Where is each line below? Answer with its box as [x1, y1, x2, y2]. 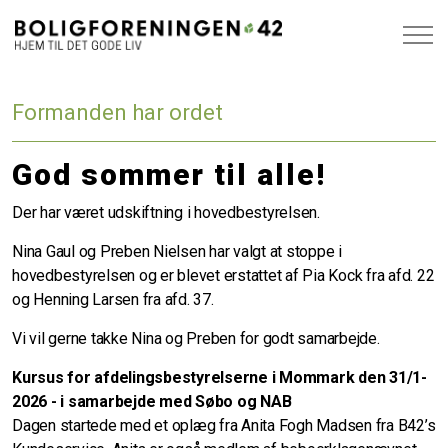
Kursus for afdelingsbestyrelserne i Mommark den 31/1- [12, 368, 427, 388]
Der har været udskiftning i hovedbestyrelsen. [12, 203, 320, 223]
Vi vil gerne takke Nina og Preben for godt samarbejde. [12, 329, 380, 349]
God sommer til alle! [12, 157, 326, 192]
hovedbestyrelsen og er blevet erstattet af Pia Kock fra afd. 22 [12, 266, 435, 286]
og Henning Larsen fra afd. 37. [12, 290, 214, 310]
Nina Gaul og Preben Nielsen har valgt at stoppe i [12, 242, 342, 262]
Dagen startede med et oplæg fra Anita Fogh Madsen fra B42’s [12, 416, 436, 436]
